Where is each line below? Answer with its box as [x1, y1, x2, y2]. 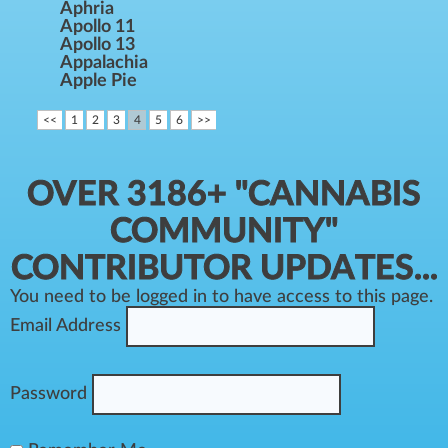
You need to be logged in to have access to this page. [10, 288, 433, 306]
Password [10, 385, 87, 404]
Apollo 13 [60, 36, 135, 54]
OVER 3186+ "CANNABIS [27, 178, 421, 212]
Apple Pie [60, 72, 137, 90]
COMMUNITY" [110, 215, 338, 249]
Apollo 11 [60, 18, 135, 36]
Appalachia [60, 54, 148, 72]
